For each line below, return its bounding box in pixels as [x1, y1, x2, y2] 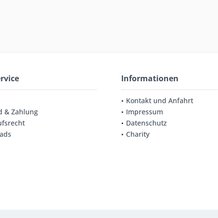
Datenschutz [126, 118, 167, 127]
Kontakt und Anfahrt [126, 96, 193, 105]
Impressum [126, 107, 163, 116]
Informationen [121, 73, 179, 84]
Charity [126, 129, 149, 139]
